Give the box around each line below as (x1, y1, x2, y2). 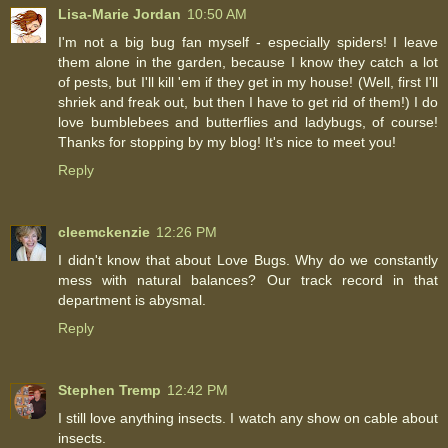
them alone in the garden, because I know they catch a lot (58, 54, 438, 71)
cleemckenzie (58, 224, 150, 241)
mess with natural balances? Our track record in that (58, 272, 438, 289)
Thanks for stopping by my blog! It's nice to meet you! (58, 134, 396, 151)
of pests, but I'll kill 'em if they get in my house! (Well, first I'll (58, 74, 438, 91)
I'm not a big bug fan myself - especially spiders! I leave (58, 34, 438, 51)
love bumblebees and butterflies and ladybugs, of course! (58, 114, 438, 131)
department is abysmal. (58, 292, 206, 309)
